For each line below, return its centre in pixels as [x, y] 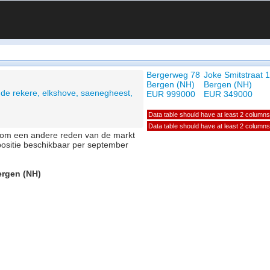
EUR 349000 [228, 94]
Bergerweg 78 [173, 75]
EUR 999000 [171, 94]
